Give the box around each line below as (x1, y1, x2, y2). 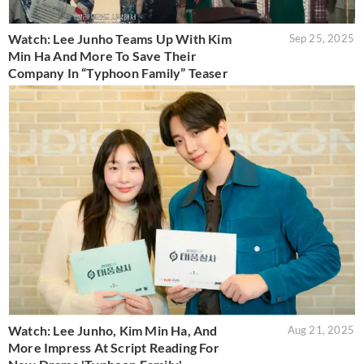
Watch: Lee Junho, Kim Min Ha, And (8, 323, 218, 339)
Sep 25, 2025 (288, 31, 354, 45)
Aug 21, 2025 (287, 323, 354, 337)
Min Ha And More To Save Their (8, 47, 197, 63)
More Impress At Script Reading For (8, 340, 219, 356)
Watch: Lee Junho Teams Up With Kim (8, 30, 232, 46)
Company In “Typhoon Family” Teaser (8, 64, 228, 80)
